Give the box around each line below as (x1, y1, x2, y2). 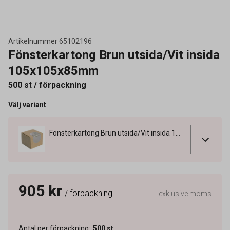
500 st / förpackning (8, 80, 86, 90)
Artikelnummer (8, 37, 57, 45)
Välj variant (8, 101, 46, 109)
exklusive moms (159, 189, 212, 198)
